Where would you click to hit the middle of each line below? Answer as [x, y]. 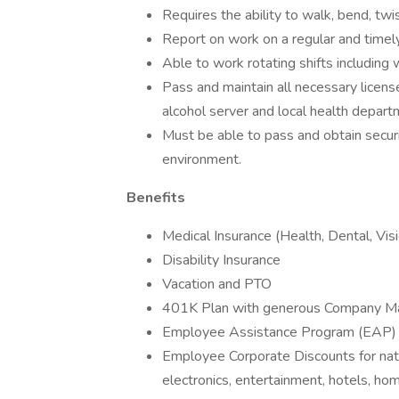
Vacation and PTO [217, 284]
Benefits [156, 198]
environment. [202, 159]
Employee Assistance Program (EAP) [279, 332]
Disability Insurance [221, 260]
